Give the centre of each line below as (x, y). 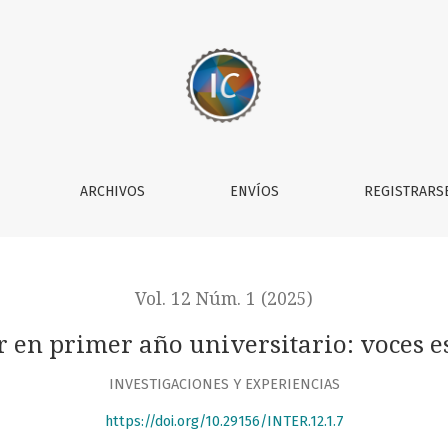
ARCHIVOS (113, 191)
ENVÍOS (254, 191)
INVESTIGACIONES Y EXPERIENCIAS (224, 384)
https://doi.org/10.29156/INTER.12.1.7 (224, 422)
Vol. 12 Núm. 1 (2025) (224, 299)
